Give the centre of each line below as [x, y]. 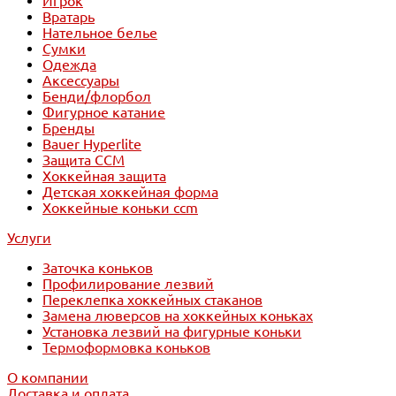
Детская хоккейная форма [130, 192]
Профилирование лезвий [128, 284]
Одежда [69, 65]
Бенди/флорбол [97, 97]
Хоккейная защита [104, 176]
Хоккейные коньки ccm [120, 208]
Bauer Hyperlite [92, 145]
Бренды [69, 129]
